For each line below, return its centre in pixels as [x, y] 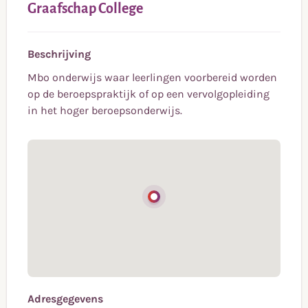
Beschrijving [59, 54]
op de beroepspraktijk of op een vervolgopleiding [148, 94]
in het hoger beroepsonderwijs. [105, 111]
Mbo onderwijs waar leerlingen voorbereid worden [152, 78]
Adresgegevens [65, 299]
